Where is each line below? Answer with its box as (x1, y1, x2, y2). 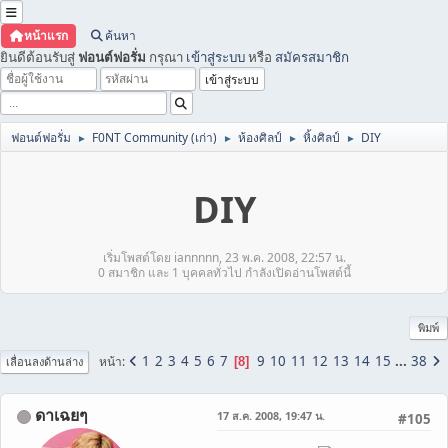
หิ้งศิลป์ (303, 129, 340, 146)
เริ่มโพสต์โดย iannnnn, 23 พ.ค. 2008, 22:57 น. (102, 249, 346, 266)
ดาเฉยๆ (35, 404, 88, 426)
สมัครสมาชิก (275, 48, 349, 66)
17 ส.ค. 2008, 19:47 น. (217, 408, 325, 423)
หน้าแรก (23, 27, 68, 44)
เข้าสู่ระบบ (186, 48, 245, 66)
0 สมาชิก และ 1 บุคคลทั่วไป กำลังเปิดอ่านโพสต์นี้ (97, 264, 351, 281)
